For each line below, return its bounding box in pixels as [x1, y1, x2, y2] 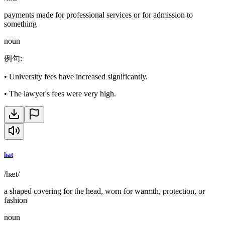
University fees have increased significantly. [9, 72, 148, 81]
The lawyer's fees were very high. [9, 89, 116, 98]
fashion [4, 196, 27, 205]
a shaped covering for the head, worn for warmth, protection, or [4, 187, 205, 196]
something [4, 19, 37, 28]
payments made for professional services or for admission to [4, 10, 193, 19]
